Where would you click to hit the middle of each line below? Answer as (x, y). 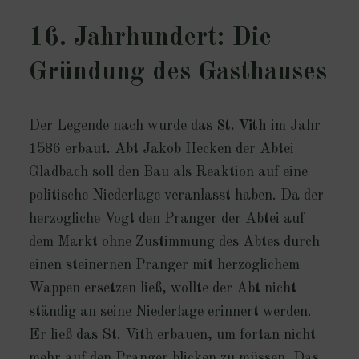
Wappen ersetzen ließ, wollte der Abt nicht (162, 289)
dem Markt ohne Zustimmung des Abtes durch (174, 242)
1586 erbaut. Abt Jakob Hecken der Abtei (161, 149)
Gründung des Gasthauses (177, 73)
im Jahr (293, 126)
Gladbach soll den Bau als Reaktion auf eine (168, 173)
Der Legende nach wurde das (122, 126)
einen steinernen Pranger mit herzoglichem (164, 266)
